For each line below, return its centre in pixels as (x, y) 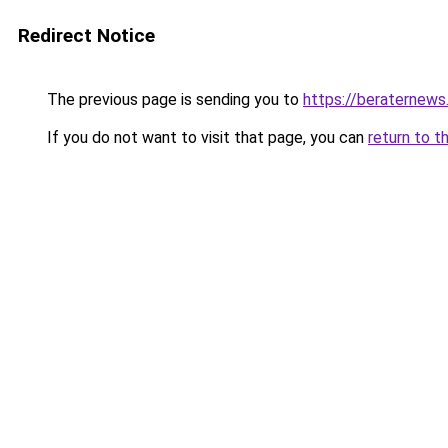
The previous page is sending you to (173, 99)
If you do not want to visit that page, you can (205, 137)
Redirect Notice (86, 35)
